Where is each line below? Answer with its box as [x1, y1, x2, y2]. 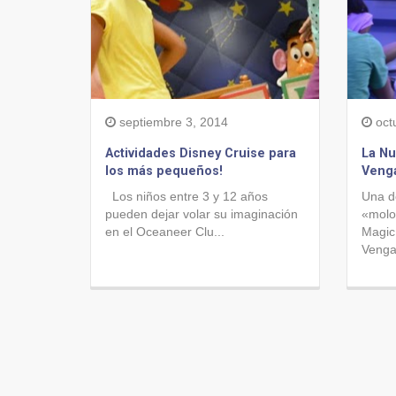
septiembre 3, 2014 [116, 115, 228, 129]
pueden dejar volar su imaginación [105, 207, 298, 221]
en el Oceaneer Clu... [105, 225, 225, 239]
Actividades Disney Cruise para [105, 146, 296, 161]
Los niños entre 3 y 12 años [105, 189, 268, 203]
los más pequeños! [105, 164, 223, 179]
